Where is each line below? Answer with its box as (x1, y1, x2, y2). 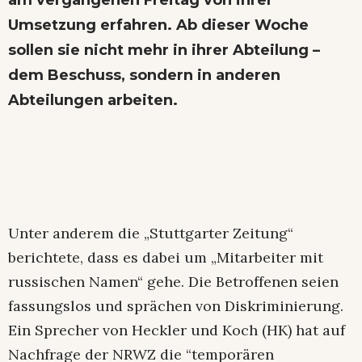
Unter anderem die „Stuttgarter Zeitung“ (8, 223, 293, 242)
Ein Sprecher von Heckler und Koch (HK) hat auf (8, 320, 345, 339)
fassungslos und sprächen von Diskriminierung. (8, 296, 343, 315)
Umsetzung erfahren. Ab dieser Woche (8, 15, 313, 34)
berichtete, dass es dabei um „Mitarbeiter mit (8, 247, 323, 267)
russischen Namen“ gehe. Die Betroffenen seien (8, 271, 339, 291)
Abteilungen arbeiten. (8, 90, 178, 109)
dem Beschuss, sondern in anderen (8, 65, 280, 84)
